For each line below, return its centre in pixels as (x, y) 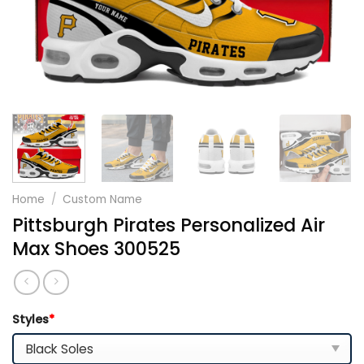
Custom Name (103, 199)
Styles (30, 319)
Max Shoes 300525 (96, 248)
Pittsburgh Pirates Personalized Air (169, 225)
